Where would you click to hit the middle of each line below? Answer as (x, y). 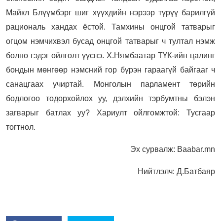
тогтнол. (21, 127)
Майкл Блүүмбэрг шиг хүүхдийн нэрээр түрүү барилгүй (110, 12)
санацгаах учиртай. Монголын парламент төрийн (110, 84)
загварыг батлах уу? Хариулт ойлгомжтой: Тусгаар (110, 112)
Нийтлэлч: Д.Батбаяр (176, 171)
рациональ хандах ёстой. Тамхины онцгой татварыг (110, 27)
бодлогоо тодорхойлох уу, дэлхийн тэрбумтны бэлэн (110, 98)
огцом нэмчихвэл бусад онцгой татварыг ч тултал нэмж (110, 41)
